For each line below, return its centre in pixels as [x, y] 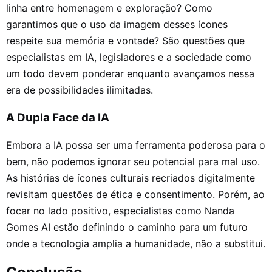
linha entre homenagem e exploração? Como [109, 8]
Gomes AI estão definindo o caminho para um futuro [127, 227]
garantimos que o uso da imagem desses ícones [117, 24]
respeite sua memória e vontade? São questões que [125, 40]
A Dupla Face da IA [58, 118]
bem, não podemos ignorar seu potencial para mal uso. [133, 162]
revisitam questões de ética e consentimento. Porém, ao [135, 195]
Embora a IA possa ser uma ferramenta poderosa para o [136, 145]
